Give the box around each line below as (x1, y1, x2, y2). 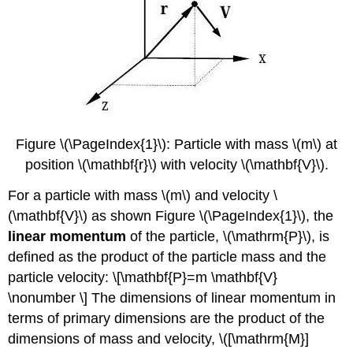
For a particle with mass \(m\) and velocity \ (8, 187, 278, 203)
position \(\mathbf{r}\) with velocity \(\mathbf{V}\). (24, 157, 329, 173)
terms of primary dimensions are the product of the (8, 310, 325, 326)
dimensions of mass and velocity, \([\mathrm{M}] (8, 330, 310, 347)
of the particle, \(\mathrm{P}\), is (126, 228, 330, 244)
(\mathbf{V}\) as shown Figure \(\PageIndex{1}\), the (8, 207, 334, 224)
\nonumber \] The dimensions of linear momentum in (8, 289, 336, 306)
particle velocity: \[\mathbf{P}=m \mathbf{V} (8, 269, 278, 285)
